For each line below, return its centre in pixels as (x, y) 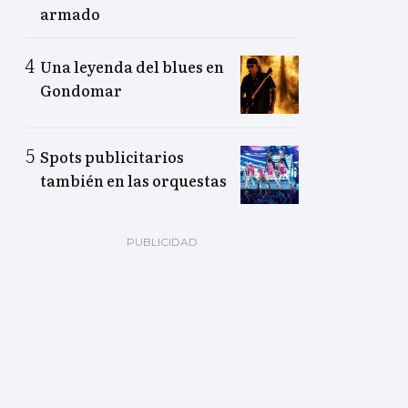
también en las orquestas (133, 181)
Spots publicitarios (112, 157)
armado (70, 14)
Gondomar (81, 91)
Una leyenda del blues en (132, 67)
